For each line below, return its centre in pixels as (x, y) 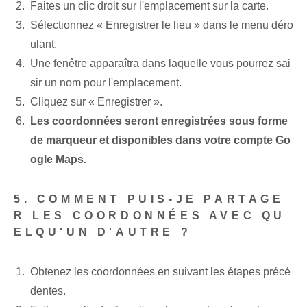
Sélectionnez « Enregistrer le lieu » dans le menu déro (162, 25)
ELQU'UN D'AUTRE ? (103, 232)
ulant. (44, 45)
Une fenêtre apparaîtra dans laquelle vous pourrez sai (160, 64)
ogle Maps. (58, 160)
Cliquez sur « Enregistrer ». (96, 102)
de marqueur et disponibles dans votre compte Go (160, 140)
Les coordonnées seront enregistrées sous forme (159, 121)
